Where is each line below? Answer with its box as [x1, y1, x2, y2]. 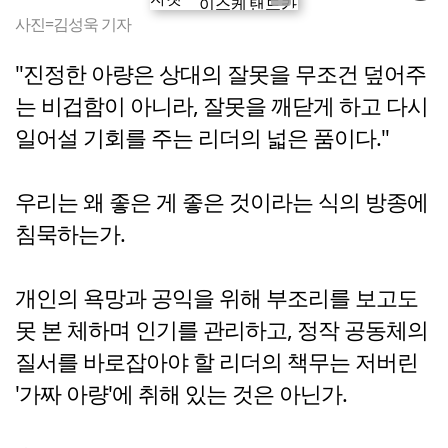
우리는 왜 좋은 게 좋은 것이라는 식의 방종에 [15, 187, 428, 217]
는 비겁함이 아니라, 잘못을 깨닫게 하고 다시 [15, 91, 428, 121]
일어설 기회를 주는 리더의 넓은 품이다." [15, 123, 389, 153]
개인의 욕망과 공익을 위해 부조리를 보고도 [15, 283, 418, 313]
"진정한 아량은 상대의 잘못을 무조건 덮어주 [15, 59, 426, 89]
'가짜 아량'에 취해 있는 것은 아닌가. [15, 379, 347, 409]
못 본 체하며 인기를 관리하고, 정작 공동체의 [15, 315, 428, 345]
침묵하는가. [15, 219, 125, 249]
